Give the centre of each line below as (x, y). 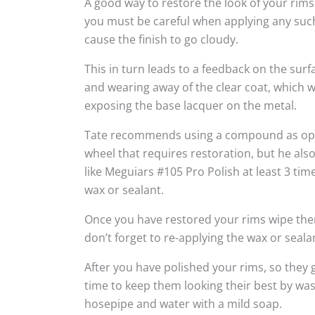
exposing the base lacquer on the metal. (192, 105)
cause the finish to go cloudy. (163, 39)
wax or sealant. (126, 189)
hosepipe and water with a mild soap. (183, 303)
